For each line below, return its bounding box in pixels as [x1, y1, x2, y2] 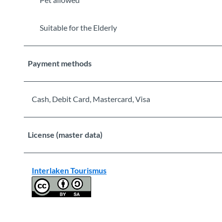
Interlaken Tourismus [32, 165, 107, 175]
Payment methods [28, 58, 92, 68]
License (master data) [28, 129, 103, 139]
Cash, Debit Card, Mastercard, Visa [32, 94, 150, 104]
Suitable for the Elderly [40, 22, 117, 32]
